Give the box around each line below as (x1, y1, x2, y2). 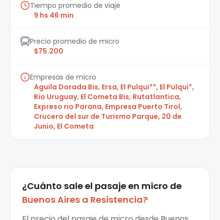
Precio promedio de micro (30, 36, 119, 47)
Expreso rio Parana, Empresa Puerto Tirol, (34, 102, 182, 112)
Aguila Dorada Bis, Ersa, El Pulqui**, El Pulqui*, (34, 82, 194, 92)
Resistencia (90, 193, 143, 206)
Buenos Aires (22, 193, 80, 206)
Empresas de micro (30, 72, 96, 82)
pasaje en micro (95, 180, 168, 192)
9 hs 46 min (34, 10, 74, 21)
